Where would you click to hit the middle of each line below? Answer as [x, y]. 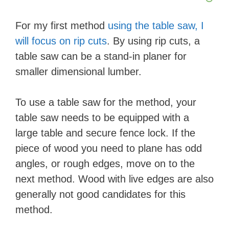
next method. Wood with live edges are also [114, 179]
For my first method [62, 26]
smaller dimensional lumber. [78, 72]
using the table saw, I [156, 26]
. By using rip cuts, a [153, 41]
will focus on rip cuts [61, 41]
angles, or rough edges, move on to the [105, 164]
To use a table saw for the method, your [106, 102]
